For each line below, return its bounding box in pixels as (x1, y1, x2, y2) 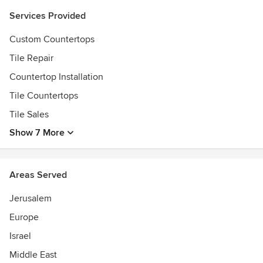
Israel (9, 230, 31, 242)
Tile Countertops (9, 90, 78, 102)
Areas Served (9, 169, 67, 181)
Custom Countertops (9, 33, 95, 45)
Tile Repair (9, 52, 53, 64)
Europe (9, 211, 39, 223)
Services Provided (9, 10, 86, 22)
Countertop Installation (9, 71, 103, 83)
